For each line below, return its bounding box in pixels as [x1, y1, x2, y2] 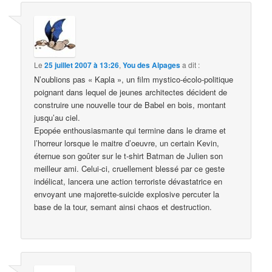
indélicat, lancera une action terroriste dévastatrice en [34, 175, 223, 187]
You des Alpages [123, 59, 181, 70]
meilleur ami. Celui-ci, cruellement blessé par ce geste [34, 162, 225, 174]
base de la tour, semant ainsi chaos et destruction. [34, 200, 212, 212]
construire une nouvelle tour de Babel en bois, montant [34, 98, 226, 110]
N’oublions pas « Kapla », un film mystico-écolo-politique [34, 73, 234, 85]
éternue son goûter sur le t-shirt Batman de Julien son [34, 149, 223, 161]
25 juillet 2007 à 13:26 [44, 59, 120, 70]
